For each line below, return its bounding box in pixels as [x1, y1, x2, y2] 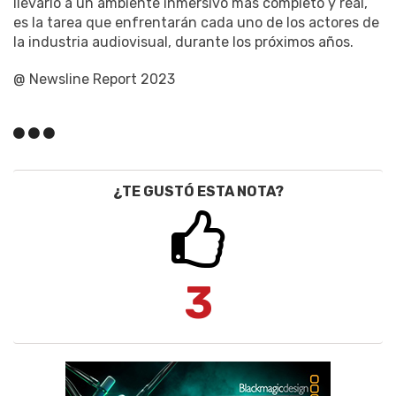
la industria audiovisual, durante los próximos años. [13, 33, 354, 50]
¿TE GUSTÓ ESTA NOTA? [112, 182, 284, 200]
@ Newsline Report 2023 [13, 70, 175, 88]
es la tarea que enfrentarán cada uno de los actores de [13, 13, 379, 31]
